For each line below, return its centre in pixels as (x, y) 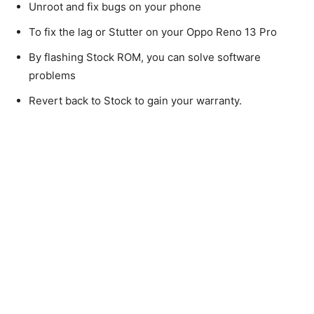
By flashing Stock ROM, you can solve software (145, 57)
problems (52, 75)
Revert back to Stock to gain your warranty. (135, 100)
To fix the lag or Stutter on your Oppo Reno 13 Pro (153, 32)
